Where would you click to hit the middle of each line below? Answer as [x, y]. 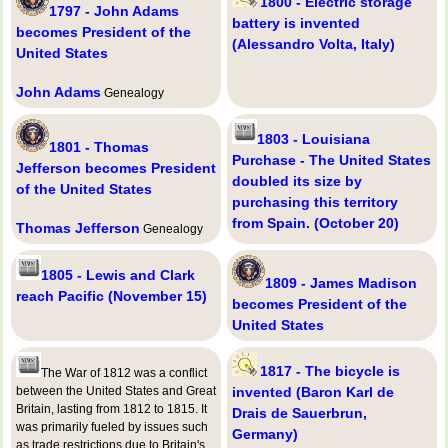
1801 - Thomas [99, 146]
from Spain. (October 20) [315, 222]
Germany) [265, 433]
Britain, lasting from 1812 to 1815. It [111, 408]
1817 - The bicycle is [330, 370]
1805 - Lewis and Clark [118, 274]
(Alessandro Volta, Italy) [313, 43]
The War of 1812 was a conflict [124, 372]
